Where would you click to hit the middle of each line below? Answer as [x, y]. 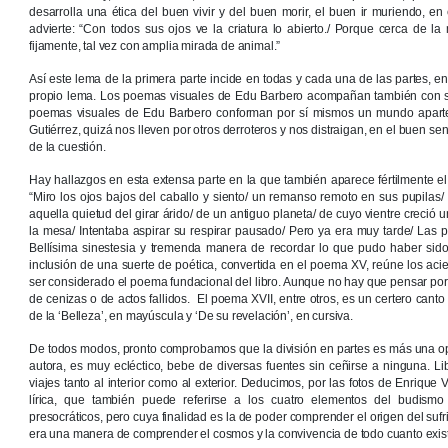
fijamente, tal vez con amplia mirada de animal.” [155, 46]
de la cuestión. [67, 147]
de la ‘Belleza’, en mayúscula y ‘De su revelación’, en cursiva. [191, 316]
